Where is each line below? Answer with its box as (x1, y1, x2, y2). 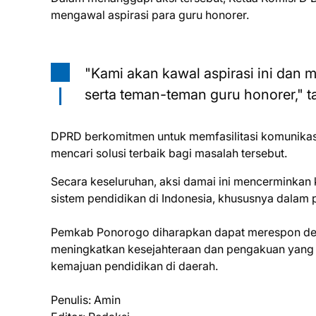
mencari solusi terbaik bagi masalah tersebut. (51, 146, 287, 160)
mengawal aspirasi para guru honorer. (51, 8, 252, 22)
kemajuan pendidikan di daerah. (51, 259, 218, 273)
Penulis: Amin (51, 293, 123, 307)
